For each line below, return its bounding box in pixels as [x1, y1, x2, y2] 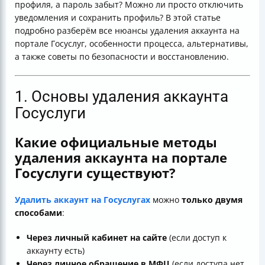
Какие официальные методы [15, 133, 217, 151]
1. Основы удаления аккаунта [15, 88, 228, 105]
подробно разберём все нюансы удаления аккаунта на [15, 25, 240, 36]
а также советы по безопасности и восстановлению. [15, 51, 229, 62]
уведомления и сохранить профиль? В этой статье [15, 12, 221, 23]
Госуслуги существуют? [15, 164, 176, 182]
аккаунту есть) [27, 245, 85, 257]
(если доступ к [167, 232, 227, 244]
